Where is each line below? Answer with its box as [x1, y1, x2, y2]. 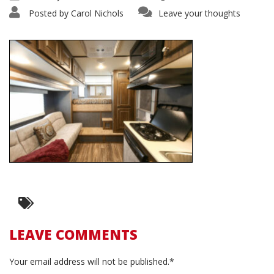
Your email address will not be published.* [9, 255, 174, 267]
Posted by [29, 7, 68, 19]
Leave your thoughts [158, 7, 240, 19]
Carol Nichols [71, 7, 124, 19]
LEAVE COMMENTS [9, 224, 138, 243]
